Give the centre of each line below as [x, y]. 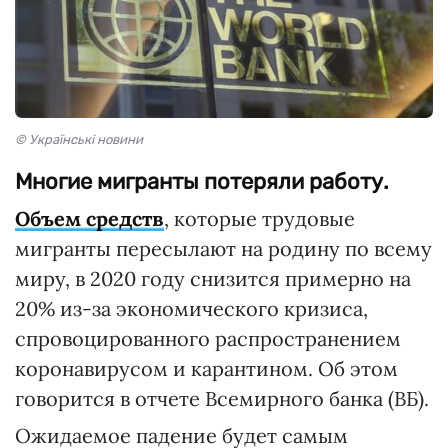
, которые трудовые [259, 218]
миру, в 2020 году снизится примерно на [213, 278]
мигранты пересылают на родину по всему [223, 248]
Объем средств [89, 218]
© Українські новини [79, 139]
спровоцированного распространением [208, 338]
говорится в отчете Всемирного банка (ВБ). [222, 398]
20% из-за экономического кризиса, [191, 308]
